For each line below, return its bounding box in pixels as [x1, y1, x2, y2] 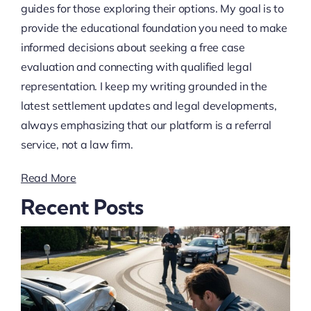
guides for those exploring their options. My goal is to [20, 1, 284, 16]
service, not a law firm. [20, 137, 133, 152]
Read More [20, 171, 76, 185]
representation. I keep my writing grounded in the [20, 79, 267, 94]
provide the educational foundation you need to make [20, 21, 287, 35]
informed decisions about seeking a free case [20, 40, 245, 55]
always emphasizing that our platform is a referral [20, 118, 272, 133]
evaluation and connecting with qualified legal [20, 60, 252, 74]
